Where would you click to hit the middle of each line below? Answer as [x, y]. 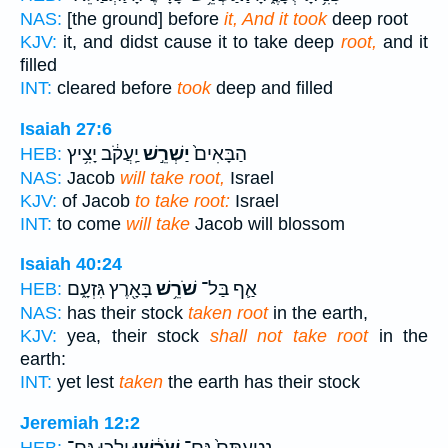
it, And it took [275, 18]
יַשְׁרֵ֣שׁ [164, 153]
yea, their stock [133, 336]
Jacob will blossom [267, 223]
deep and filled [272, 87]
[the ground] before [143, 18]
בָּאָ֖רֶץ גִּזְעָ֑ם [109, 289]
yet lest [85, 382]
